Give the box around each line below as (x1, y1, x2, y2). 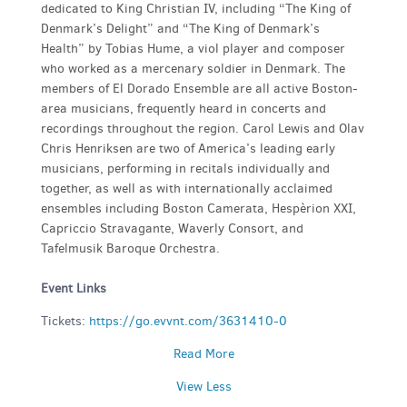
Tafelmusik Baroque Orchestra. (41, 239, 220, 257)
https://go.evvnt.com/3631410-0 (89, 312, 287, 330)
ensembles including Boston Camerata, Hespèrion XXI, (41, 199, 356, 217)
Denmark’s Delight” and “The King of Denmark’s (41, 19, 320, 37)
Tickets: (41, 312, 89, 330)
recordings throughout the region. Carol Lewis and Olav (41, 119, 364, 137)
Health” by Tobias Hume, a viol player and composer (41, 39, 345, 57)
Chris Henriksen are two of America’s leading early (41, 139, 335, 157)
